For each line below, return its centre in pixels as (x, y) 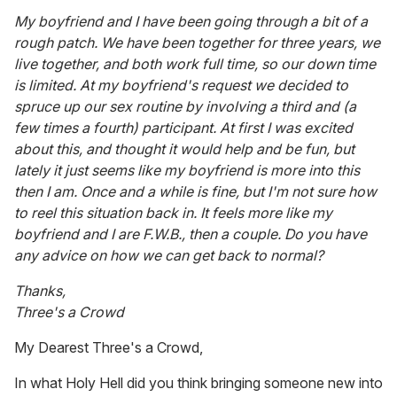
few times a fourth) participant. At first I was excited (183, 128)
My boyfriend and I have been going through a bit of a (191, 22)
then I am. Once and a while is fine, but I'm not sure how (195, 192)
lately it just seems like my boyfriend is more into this (187, 171)
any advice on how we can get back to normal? (169, 256)
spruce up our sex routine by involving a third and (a (185, 107)
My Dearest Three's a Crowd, (109, 348)
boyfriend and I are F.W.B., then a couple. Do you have (191, 234)
